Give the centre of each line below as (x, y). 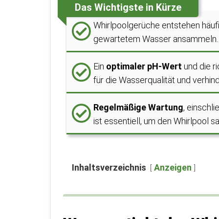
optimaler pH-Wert (144, 66)
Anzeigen (173, 167)
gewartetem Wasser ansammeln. (156, 39)
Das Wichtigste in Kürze (128, 7)
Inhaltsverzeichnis (109, 167)
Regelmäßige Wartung (138, 107)
